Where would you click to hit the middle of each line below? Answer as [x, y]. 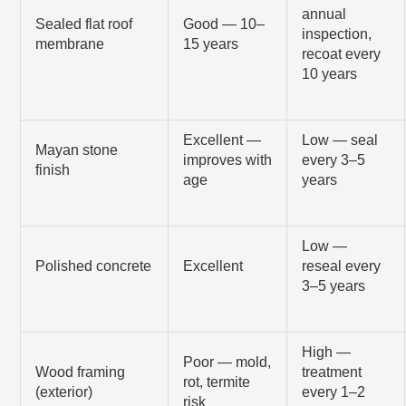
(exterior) [64, 391]
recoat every [342, 53]
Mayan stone [77, 150]
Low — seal [340, 140]
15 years [211, 43]
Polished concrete [94, 266]
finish [53, 169]
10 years [330, 73]
